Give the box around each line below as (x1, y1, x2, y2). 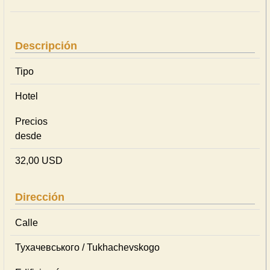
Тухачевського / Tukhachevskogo (15, 242, 160, 253)
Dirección (15, 191, 64, 203)
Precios (15, 116, 48, 127)
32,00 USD (15, 155, 63, 166)
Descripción (15, 40, 77, 52)
